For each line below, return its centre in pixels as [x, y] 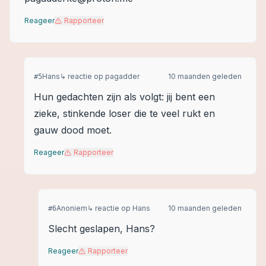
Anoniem [72, 208]
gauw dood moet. [73, 130]
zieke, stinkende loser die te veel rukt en [124, 113]
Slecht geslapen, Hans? [102, 229]
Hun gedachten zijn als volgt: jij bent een [124, 97]
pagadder [122, 76]
